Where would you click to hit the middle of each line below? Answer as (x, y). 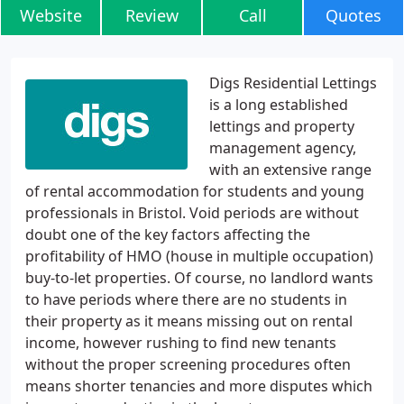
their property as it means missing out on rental (189, 321)
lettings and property (282, 126)
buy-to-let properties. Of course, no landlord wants (199, 278)
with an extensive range (290, 170)
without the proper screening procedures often (188, 364)
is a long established (279, 105)
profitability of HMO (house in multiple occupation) (199, 256)
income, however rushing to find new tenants (181, 343)
